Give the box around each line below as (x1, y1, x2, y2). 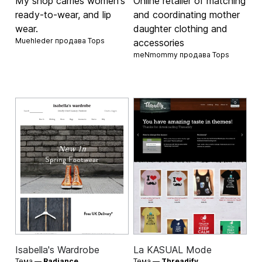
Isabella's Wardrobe (15, 243, 100, 256)
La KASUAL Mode (133, 243, 212, 256)
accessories (133, 36, 184, 49)
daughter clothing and (133, 22, 227, 35)
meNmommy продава (133, 50, 212, 59)
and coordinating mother (133, 8, 240, 20)
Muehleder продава (15, 36, 88, 45)
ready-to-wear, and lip (15, 8, 112, 20)
